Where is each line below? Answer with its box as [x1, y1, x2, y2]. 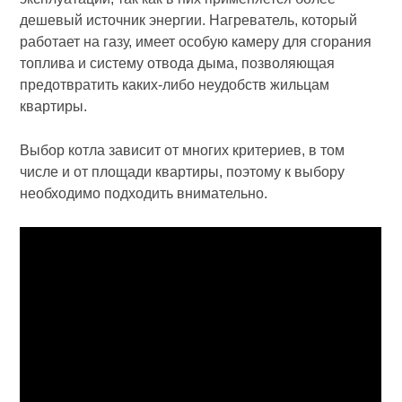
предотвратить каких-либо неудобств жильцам [20, 76, 330, 92]
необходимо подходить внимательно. [20, 185, 268, 201]
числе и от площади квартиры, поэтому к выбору [20, 163, 345, 179]
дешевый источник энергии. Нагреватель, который [20, 12, 358, 28]
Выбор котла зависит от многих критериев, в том [20, 142, 345, 158]
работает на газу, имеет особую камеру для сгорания [20, 33, 372, 49]
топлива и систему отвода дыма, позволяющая [20, 55, 336, 71]
